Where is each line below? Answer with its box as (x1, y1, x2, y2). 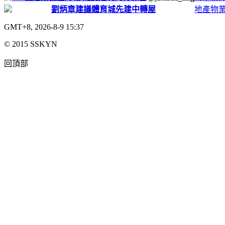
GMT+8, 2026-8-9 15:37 (4, 22, 84, 31)
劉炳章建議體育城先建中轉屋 (51, 5, 156, 14)
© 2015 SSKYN (4, 39, 57, 48)
